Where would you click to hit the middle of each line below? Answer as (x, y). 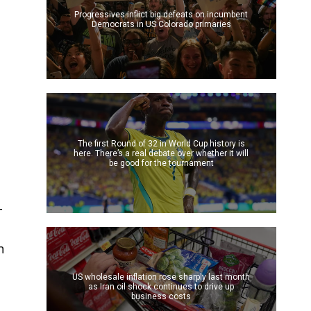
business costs (161, 296)
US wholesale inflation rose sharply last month (161, 277)
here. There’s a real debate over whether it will (161, 153)
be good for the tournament (161, 163)
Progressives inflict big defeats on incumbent (161, 15)
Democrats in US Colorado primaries (161, 25)
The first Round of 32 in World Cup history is (161, 143)
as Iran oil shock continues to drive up (161, 286)
